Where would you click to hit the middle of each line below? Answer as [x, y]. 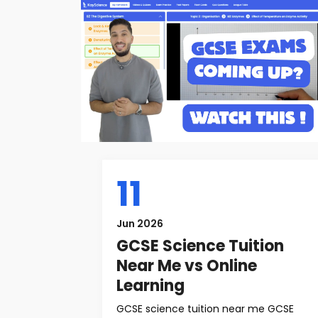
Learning [150, 286]
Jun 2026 [140, 224]
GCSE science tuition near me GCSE [205, 309]
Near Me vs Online [187, 266]
